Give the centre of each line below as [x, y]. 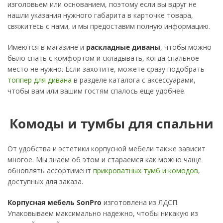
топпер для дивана [40, 80]
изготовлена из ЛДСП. [140, 202]
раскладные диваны [123, 47]
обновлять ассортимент [50, 170]
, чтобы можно [186, 47]
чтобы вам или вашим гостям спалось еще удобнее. [97, 91]
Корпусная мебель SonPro [55, 202]
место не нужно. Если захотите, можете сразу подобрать [106, 69]
